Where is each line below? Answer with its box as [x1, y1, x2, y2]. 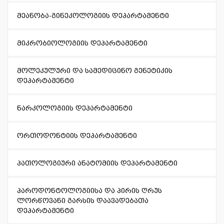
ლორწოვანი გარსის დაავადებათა [17, 196, 148, 205]
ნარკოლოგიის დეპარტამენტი [17, 104, 132, 112]
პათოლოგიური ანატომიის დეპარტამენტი [17, 159, 177, 167]
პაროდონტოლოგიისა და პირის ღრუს [17, 186, 162, 195]
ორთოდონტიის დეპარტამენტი [17, 131, 137, 140]
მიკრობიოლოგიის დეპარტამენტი [17, 39, 147, 47]
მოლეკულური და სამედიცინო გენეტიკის [17, 66, 172, 75]
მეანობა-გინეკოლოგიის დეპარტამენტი [17, 11, 169, 20]
